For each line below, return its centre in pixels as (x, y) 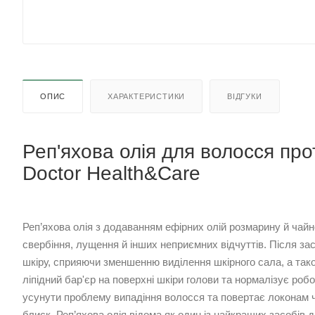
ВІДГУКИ (245, 97)
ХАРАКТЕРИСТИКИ (147, 97)
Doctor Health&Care (111, 174)
